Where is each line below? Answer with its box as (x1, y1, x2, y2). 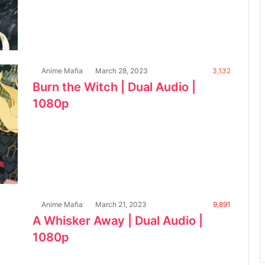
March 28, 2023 (95, 66, 148, 75)
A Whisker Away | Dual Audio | (33, 214, 203, 228)
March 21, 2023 (95, 200, 147, 209)
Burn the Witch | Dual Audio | (33, 79, 196, 94)
